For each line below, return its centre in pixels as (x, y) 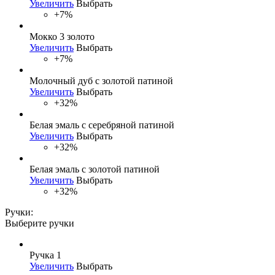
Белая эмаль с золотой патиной (95, 169)
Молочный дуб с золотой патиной (101, 80)
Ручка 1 (45, 255)
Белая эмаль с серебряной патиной (102, 125)
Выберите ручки (40, 223)
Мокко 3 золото (62, 36)
